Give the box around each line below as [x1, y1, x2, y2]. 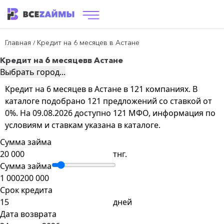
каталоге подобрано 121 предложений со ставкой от [5, 95, 212, 106]
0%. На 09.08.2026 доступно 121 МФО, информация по [5, 107, 215, 118]
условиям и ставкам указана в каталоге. [5, 119, 160, 130]
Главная [5, 38, 31, 47]
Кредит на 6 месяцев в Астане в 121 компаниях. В [5, 83, 197, 94]
